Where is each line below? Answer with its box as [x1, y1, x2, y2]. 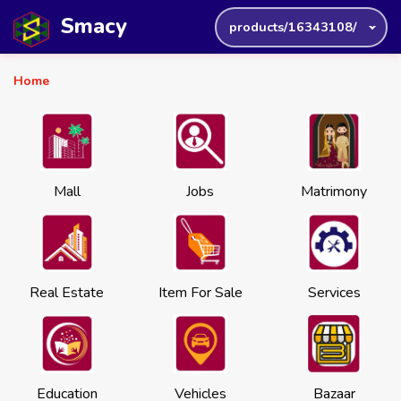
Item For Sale [158, 283, 243, 303]
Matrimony [301, 182, 368, 201]
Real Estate [30, 283, 105, 303]
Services [307, 283, 361, 303]
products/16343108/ [229, 17, 357, 36]
